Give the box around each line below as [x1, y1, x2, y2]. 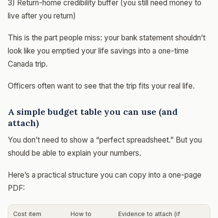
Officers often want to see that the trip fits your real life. [8, 81, 195, 91]
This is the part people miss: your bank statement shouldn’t [8, 33, 205, 42]
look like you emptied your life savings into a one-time [8, 46, 189, 55]
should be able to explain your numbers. [8, 148, 141, 158]
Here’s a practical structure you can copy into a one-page [8, 170, 201, 180]
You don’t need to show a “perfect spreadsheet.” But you [8, 135, 202, 145]
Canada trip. [8, 59, 48, 69]
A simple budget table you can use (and [8, 106, 178, 117]
